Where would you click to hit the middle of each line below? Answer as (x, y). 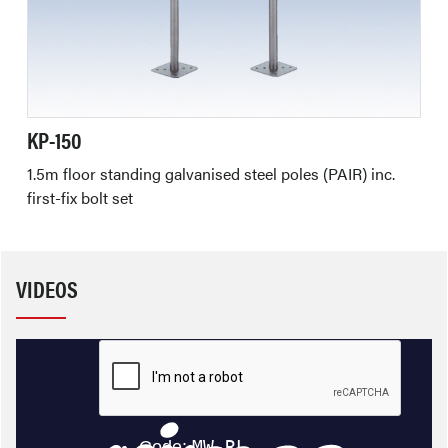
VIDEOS (47, 288)
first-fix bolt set (80, 197)
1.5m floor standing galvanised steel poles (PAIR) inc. (211, 173)
